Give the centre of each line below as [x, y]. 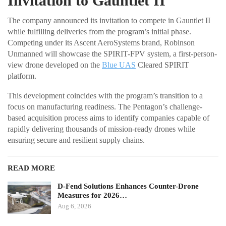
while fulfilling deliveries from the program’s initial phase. [99, 32]
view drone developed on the [55, 65]
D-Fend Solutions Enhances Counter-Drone [128, 186]
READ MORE [31, 168]
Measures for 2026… [92, 195]
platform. [22, 76]
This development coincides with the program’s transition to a [105, 96]
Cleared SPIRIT [162, 65]
